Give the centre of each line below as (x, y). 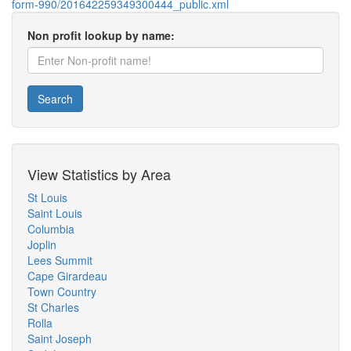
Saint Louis (55, 213)
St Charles (53, 307)
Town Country (62, 291)
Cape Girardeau (67, 276)
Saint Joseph (60, 338)
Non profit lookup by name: (101, 35)
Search (55, 99)
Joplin (42, 244)
